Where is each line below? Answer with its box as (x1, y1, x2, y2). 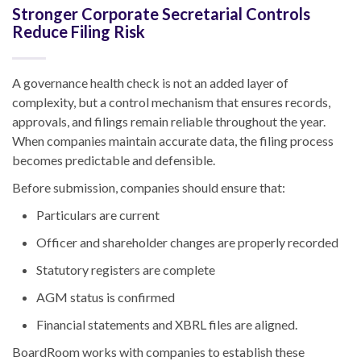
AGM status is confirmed (36, 289, 175, 305)
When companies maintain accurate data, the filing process (12, 133, 334, 149)
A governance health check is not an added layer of (12, 75, 288, 91)
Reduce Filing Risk (12, 22, 145, 42)
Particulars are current (36, 207, 160, 223)
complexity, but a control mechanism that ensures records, (12, 94, 330, 110)
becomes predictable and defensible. (12, 152, 215, 168)
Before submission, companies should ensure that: (12, 180, 285, 196)
